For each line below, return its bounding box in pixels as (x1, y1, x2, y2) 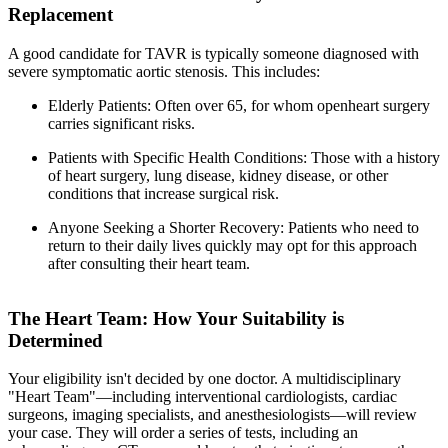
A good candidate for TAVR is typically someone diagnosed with (8, 44, 419, 62)
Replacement (8, 4, 113, 26)
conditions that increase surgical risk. (48, 184, 279, 202)
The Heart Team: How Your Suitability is (8, 307, 344, 329)
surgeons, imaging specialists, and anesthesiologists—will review (8, 406, 417, 424)
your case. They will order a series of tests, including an (8, 424, 358, 442)
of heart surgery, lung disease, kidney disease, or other (48, 166, 388, 184)
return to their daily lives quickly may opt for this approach (48, 236, 417, 254)
